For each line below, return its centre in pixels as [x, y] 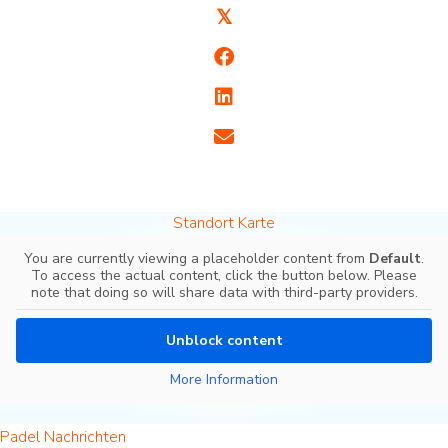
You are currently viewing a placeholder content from [196, 258]
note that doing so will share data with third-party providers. [224, 292]
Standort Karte [224, 222]
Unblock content [224, 340]
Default [395, 258]
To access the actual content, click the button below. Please [224, 275]
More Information [224, 379]
